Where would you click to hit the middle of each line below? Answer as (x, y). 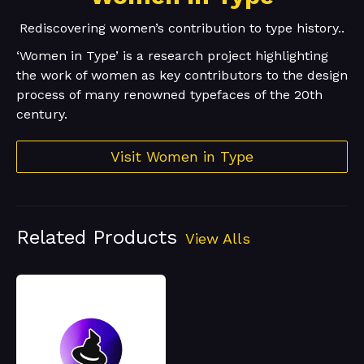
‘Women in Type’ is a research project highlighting (172, 56)
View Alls (218, 239)
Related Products (97, 238)
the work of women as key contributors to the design (182, 76)
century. (42, 115)
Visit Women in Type (182, 157)
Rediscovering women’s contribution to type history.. (182, 28)
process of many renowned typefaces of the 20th (169, 95)
